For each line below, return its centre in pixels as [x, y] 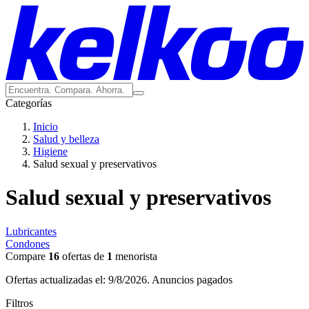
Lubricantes [31, 231]
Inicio [46, 127]
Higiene [50, 151]
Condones [28, 243]
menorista [135, 256]
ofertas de [83, 256]
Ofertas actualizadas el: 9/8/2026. [79, 279]
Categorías [29, 103]
